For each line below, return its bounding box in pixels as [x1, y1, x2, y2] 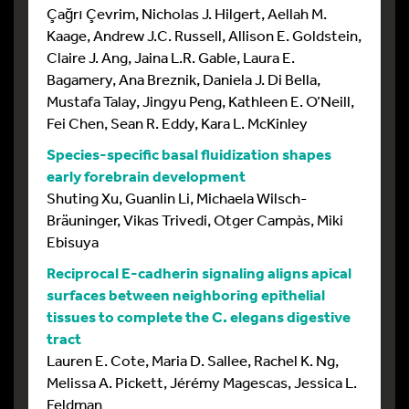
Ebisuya [47, 232, 99, 252]
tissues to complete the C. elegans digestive [47, 307, 351, 327]
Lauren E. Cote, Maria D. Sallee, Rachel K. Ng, [47, 351, 339, 371]
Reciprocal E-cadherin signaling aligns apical [47, 263, 351, 283]
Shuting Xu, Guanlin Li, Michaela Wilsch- [47, 188, 307, 208]
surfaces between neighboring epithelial [47, 285, 325, 305]
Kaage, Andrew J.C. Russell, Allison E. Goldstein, [47, 26, 362, 46]
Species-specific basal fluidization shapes [47, 144, 331, 164]
